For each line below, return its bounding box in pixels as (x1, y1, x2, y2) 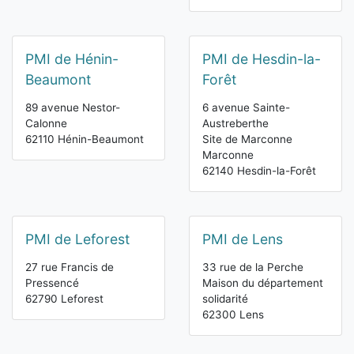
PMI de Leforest (25, 231, 130, 248)
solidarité (202, 292, 248, 306)
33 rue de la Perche (202, 261, 303, 274)
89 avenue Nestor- (25, 101, 120, 115)
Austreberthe (202, 117, 269, 130)
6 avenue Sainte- (202, 101, 290, 115)
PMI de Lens (202, 231, 283, 248)
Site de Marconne (202, 133, 292, 146)
